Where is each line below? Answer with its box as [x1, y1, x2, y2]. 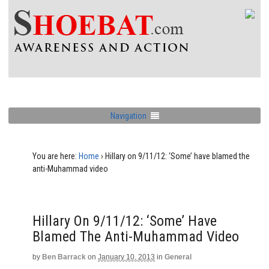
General [165, 253, 192, 261]
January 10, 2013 [98, 253, 155, 261]
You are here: [32, 151, 77, 161]
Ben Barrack [42, 253, 86, 261]
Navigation [110, 110, 147, 121]
